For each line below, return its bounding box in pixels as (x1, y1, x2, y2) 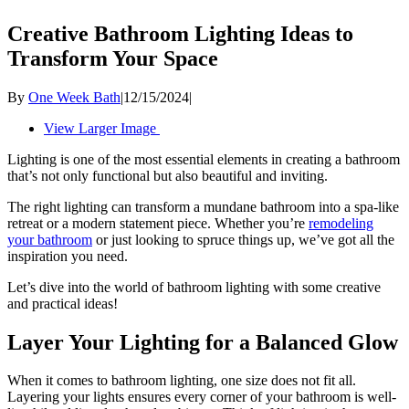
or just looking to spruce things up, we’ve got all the (92, 231, 394, 247)
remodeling (309, 215, 373, 231)
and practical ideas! (7, 295, 118, 311)
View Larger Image (44, 120, 156, 136)
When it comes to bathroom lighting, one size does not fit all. (7, 372, 356, 389)
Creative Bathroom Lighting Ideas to (7, 21, 353, 46)
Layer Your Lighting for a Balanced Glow (7, 330, 398, 354)
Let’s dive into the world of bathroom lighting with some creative (7, 278, 381, 295)
